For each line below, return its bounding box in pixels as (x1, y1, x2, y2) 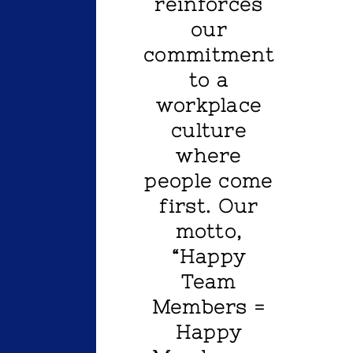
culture (170, 120, 247, 142)
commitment (143, 44, 275, 66)
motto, (175, 221, 243, 243)
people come (144, 170, 273, 192)
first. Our (159, 195, 258, 217)
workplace (155, 95, 262, 117)
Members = (151, 296, 266, 318)
